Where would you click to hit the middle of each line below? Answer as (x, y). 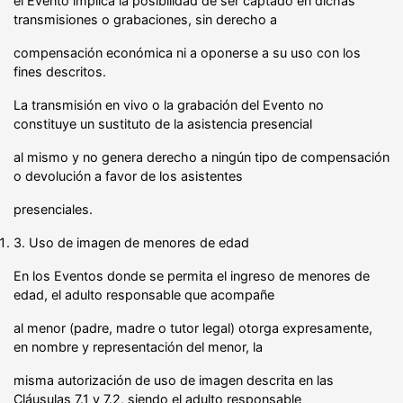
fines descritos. (60, 71)
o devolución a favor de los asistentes (128, 175)
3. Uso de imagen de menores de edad (131, 242)
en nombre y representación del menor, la (138, 346)
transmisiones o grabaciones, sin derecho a (145, 19)
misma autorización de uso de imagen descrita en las (174, 380)
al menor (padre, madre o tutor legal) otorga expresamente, (193, 327)
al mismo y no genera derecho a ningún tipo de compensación (201, 157)
